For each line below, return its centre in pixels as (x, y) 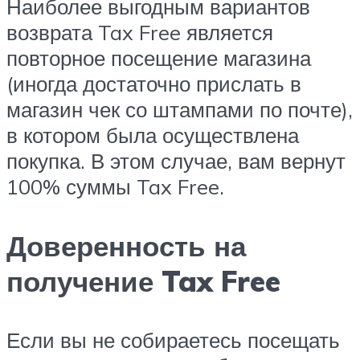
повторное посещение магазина (159, 58)
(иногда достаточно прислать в (154, 84)
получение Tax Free (143, 281)
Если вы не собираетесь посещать (173, 340)
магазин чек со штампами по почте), (180, 110)
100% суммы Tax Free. (115, 187)
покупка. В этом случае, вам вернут (176, 161)
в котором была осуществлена (153, 135)
